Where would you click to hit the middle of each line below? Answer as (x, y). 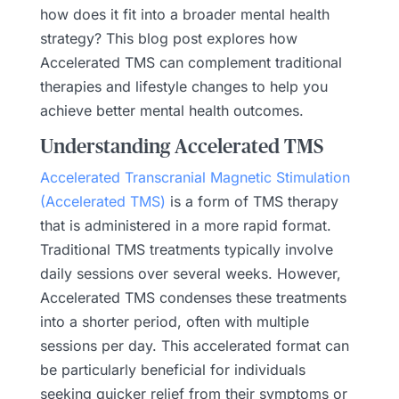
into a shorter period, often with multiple (174, 321)
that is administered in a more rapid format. (185, 225)
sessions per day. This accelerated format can (194, 345)
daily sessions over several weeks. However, (190, 273)
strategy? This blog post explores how (168, 38)
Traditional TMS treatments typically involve (186, 249)
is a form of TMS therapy (252, 201)
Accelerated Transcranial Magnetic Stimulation (195, 177)
